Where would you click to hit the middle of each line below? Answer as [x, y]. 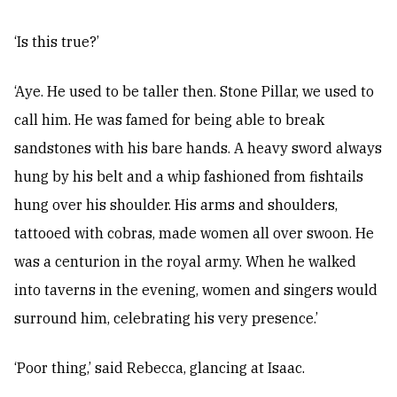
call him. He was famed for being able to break [169, 120]
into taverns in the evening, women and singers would [196, 290]
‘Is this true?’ [57, 42]
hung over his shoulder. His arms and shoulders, [176, 205]
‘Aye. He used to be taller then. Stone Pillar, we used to [194, 92]
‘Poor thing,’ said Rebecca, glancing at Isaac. [160, 368]
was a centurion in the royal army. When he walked [185, 262]
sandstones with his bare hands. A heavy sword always [198, 148]
